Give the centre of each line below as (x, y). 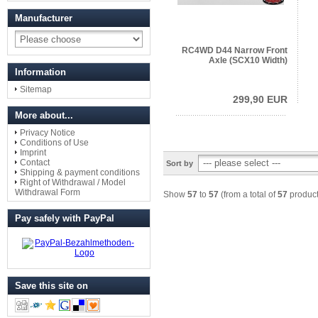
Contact (35, 163)
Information (40, 72)
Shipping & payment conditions (80, 172)
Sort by (180, 164)
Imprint (33, 153)
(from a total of (248, 194)
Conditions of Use (54, 143)
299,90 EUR (260, 99)
